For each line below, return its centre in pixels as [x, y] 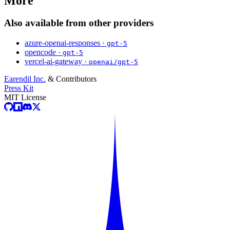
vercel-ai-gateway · [57, 62]
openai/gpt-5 [113, 62]
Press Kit [19, 88]
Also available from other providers [79, 23]
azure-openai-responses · [66, 43]
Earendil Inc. [25, 79]
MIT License [25, 98]
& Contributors [71, 79]
